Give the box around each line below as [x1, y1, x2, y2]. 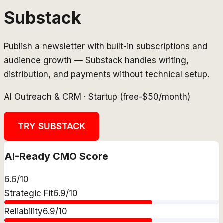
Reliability [4, 206, 43, 217]
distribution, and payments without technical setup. [4, 69, 209, 79]
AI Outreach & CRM [4, 91, 81, 102]
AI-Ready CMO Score [4, 150, 108, 163]
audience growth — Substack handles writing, [4, 55, 189, 65]
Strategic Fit [4, 188, 53, 199]
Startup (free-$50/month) [88, 91, 190, 102]
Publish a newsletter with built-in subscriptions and [4, 41, 207, 51]
